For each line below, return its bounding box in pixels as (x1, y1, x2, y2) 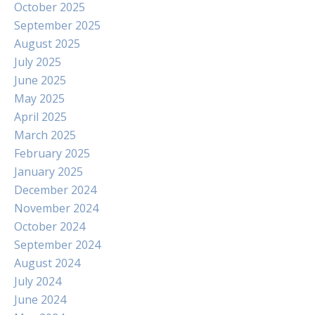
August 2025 (14, 35, 80, 51)
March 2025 (14, 127, 76, 143)
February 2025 (14, 145, 90, 161)
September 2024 (14, 236, 101, 252)
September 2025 (14, 17, 101, 33)
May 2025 (14, 90, 65, 106)
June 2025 (14, 72, 66, 88)
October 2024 (14, 218, 85, 234)
